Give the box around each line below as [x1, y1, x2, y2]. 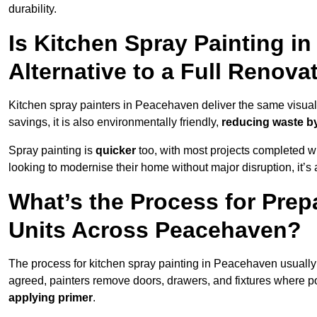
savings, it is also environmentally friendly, [8, 116, 221, 129]
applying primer [8, 292, 93, 304]
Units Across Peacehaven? [8, 217, 301, 243]
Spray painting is [8, 144, 96, 157]
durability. [8, 3, 57, 16]
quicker [96, 144, 136, 157]
